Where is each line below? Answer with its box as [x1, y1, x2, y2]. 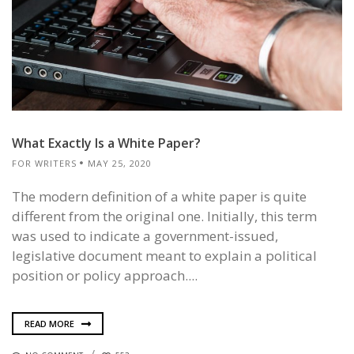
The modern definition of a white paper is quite [12, 187, 307, 206]
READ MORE [24, 317, 77, 330]
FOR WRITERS [12, 157, 77, 170]
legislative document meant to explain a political [12, 247, 317, 265]
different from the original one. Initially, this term [12, 207, 317, 226]
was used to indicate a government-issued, [12, 227, 278, 246]
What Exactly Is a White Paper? [12, 134, 201, 153]
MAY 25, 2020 [88, 157, 152, 170]
